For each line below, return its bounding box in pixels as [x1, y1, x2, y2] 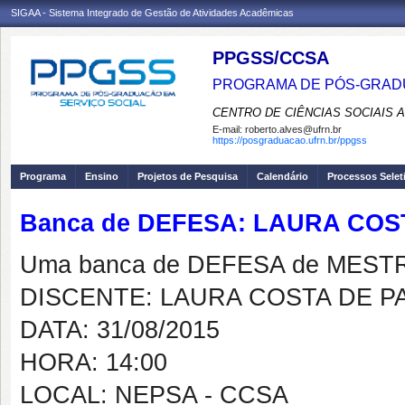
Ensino [85, 171, 118, 182]
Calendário [257, 171, 308, 182]
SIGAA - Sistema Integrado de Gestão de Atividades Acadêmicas [11, 7, 294, 18]
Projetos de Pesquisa [137, 171, 238, 182]
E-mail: [212, 124, 245, 135]
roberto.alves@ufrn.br [245, 124, 342, 135]
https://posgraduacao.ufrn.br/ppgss [212, 135, 367, 146]
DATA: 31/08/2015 [20, 316, 220, 344]
